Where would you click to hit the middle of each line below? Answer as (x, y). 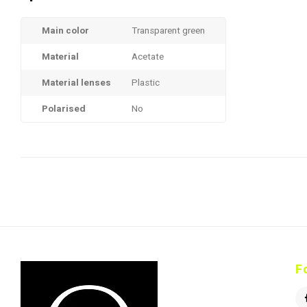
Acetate (148, 57)
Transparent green (168, 31)
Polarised (64, 109)
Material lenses (76, 83)
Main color (65, 31)
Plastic (146, 83)
